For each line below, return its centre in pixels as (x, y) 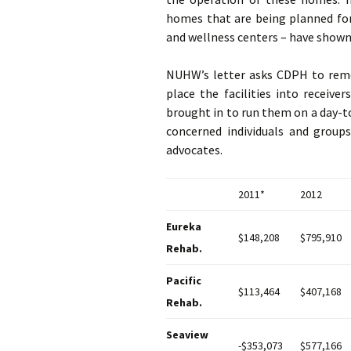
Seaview (187, 335)
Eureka (184, 226)
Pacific (184, 280)
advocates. (194, 150)
